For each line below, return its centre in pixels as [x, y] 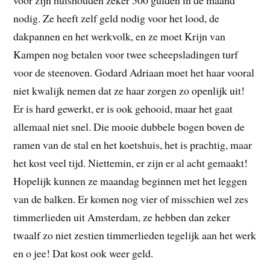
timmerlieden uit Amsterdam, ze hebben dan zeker [122, 217]
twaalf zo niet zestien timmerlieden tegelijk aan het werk [135, 235]
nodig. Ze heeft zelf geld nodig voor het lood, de [117, 18]
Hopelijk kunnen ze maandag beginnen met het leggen [130, 181]
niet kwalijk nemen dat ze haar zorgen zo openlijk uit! [129, 91]
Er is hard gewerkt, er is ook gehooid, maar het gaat [123, 109]
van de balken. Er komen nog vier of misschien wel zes [131, 199]
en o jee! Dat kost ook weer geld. [83, 253]
